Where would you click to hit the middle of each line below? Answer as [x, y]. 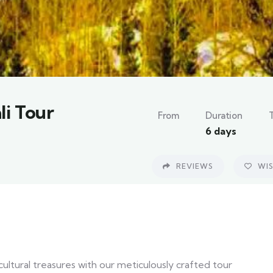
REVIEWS [193, 166]
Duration [224, 115]
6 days [221, 131]
